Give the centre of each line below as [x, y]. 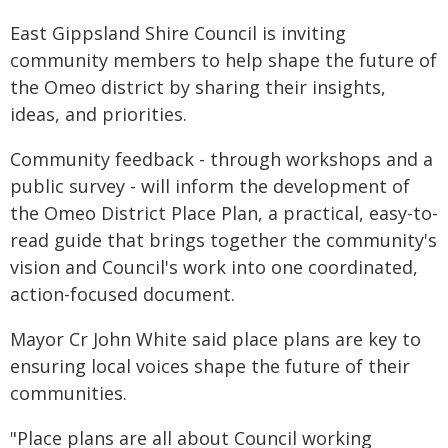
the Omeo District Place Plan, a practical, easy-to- [224, 213]
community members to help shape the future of [223, 60]
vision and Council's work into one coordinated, [214, 267]
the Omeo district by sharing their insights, [198, 87]
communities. [68, 393]
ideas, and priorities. [98, 114]
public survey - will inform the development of [210, 186]
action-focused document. [122, 294]
